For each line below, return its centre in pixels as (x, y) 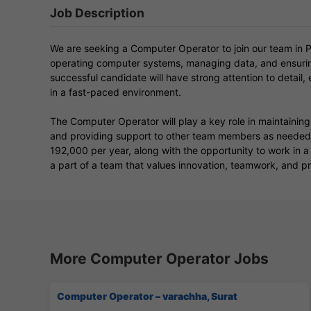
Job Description (97, 12)
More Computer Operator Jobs (159, 258)
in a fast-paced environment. (116, 92)
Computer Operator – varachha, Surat (147, 296)
